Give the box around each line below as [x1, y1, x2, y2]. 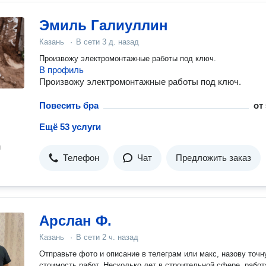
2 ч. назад [102, 233, 138, 242]
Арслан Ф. [39, 213, 112, 229]
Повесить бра [39, 100, 99, 110]
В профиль [39, 65, 84, 75]
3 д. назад [102, 37, 139, 46]
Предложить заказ [176, 153, 251, 163]
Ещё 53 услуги [39, 122, 101, 132]
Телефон [63, 153, 99, 163]
